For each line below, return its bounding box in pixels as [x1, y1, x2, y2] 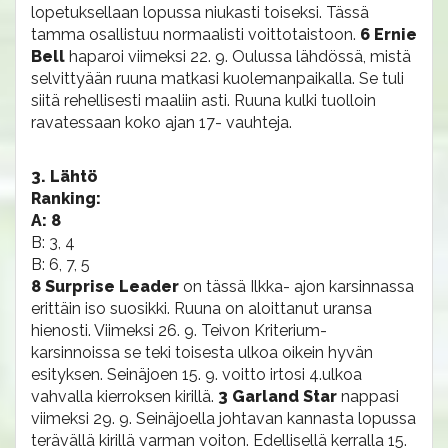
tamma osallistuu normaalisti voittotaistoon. [31, 25, 360, 44]
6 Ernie [360, 25, 417, 44]
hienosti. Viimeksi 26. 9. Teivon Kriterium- [31, 321, 327, 340]
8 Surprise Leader [31, 277, 183, 296]
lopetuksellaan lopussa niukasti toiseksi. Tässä [31, 3, 369, 22]
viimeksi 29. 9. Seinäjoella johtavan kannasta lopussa [31, 409, 416, 428]
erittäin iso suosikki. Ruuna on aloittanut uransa [31, 299, 372, 318]
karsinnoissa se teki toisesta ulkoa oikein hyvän [31, 343, 373, 362]
